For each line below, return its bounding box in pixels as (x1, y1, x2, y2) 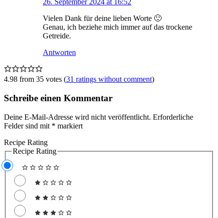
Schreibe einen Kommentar (4, 93, 112, 104)
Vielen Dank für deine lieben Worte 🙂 (43, 14, 162, 23)
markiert (55, 121, 83, 130)
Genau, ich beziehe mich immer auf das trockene (43, 23, 192, 32)
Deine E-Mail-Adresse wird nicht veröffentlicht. (4, 112, 151, 121)
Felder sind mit (4, 121, 52, 130)
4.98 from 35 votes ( (4, 75, 66, 84)
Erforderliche (153, 112, 193, 121)
